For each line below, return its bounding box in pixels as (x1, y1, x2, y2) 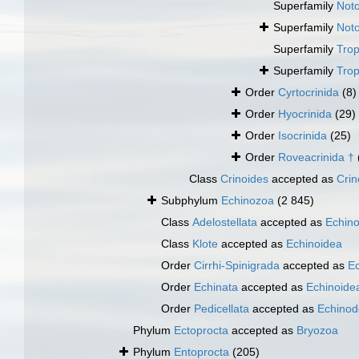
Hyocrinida (278, 107, 332, 121)
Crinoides (220, 172, 268, 186)
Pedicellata (194, 302, 249, 316)
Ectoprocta (174, 324, 228, 337)
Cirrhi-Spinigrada (194, 259, 280, 272)
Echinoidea (286, 237, 342, 251)
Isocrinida (278, 129, 327, 143)
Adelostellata (192, 216, 257, 229)
